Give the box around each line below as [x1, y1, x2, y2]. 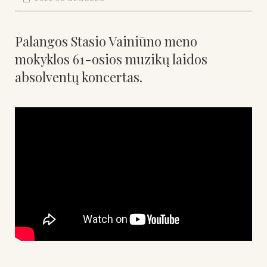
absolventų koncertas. [15, 67, 142, 86]
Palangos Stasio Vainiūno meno [15, 32, 197, 50]
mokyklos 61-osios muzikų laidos [15, 49, 207, 68]
